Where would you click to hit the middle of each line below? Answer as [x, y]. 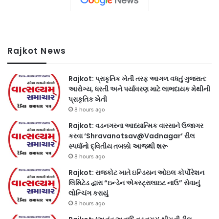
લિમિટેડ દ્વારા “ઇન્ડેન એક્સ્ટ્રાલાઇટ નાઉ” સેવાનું [134, 183]
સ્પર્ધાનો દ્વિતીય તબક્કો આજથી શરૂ [118, 146]
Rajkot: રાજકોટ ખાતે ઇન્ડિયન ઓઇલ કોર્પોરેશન [136, 173]
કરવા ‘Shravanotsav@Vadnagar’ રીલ [132, 136]
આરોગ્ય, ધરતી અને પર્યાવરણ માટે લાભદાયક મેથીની [139, 89]
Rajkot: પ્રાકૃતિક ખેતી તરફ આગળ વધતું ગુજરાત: [138, 79]
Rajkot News [37, 51]
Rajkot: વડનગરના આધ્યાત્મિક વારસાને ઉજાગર [136, 126]
